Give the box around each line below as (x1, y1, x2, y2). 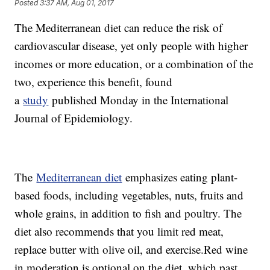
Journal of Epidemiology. (14, 110, 133, 126)
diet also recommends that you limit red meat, (14, 224, 224, 239)
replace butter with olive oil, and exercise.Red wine (14, 242, 248, 257)
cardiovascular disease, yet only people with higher (14, 38, 248, 54)
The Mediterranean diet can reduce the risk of (14, 20, 223, 36)
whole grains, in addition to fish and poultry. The (14, 206, 242, 221)
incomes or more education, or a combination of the (14, 56, 254, 72)
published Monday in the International (48, 92, 229, 108)
